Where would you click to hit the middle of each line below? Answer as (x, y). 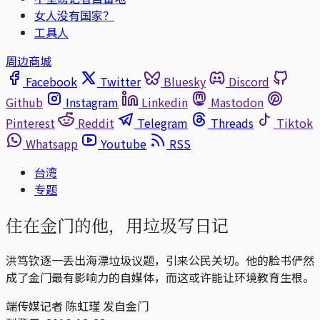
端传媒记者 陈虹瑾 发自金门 (77, 305)
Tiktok (295, 123)
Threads (232, 123)
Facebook (51, 81)
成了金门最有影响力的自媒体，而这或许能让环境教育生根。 (160, 277)
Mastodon (237, 102)
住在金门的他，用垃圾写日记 (117, 224)
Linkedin (165, 102)
